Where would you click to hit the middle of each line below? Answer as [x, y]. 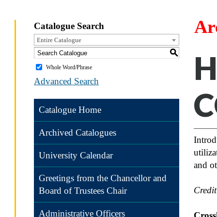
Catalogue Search [69, 26]
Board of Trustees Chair [83, 191]
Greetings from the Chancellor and [103, 178]
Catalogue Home [70, 110]
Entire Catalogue [59, 40]
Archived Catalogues [77, 132]
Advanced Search [66, 81]
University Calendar [76, 155]
